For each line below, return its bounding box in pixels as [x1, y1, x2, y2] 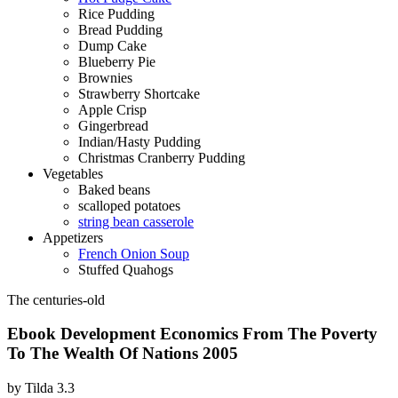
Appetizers [43, 229, 103, 245]
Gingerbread [78, 117, 148, 133]
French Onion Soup [78, 245, 189, 261]
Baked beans [78, 181, 150, 197]
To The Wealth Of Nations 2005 [7, 344, 238, 363]
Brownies [78, 69, 132, 85]
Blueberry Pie [78, 53, 155, 69]
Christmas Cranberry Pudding [78, 149, 245, 165]
